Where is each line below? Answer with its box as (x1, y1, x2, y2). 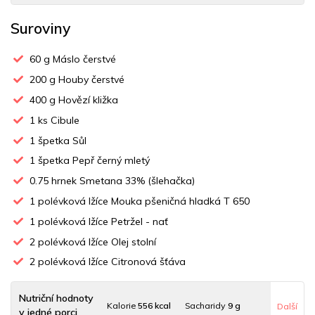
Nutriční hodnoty (18, 292, 94, 305)
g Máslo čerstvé (41, 53, 117, 66)
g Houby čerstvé (46, 73, 125, 86)
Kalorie (107, 300, 139, 311)
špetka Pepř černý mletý (35, 154, 150, 167)
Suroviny (11, 19, 70, 38)
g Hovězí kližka (46, 94, 119, 107)
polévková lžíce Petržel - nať (35, 214, 169, 228)
